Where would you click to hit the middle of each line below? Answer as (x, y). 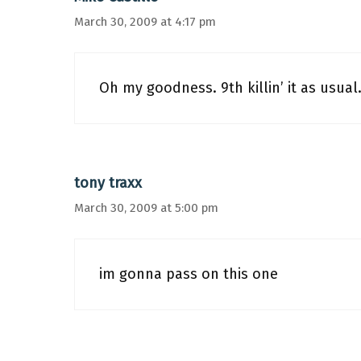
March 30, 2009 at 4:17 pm (145, 22)
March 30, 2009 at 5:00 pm (146, 208)
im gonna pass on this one (189, 274)
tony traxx (108, 183)
